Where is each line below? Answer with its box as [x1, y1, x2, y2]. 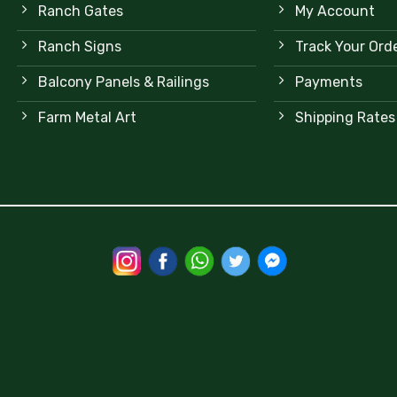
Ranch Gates [37, 3, 123, 20]
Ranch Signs [37, 38, 121, 56]
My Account [294, 3, 375, 20]
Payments [294, 74, 362, 91]
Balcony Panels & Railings [37, 74, 209, 91]
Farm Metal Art [37, 109, 136, 127]
